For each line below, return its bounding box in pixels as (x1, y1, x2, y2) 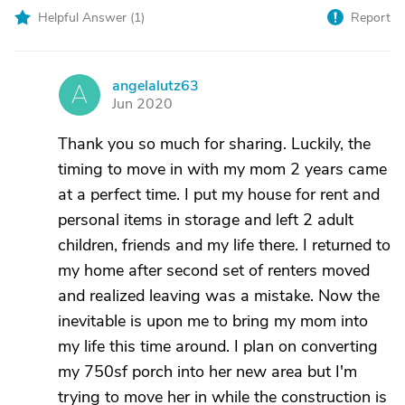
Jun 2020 (112, 94, 173, 114)
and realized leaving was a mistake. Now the (58, 285, 380, 306)
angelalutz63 (112, 76, 199, 96)
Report (351, 9, 391, 26)
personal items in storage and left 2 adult (58, 209, 353, 231)
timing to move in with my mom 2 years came (58, 158, 387, 180)
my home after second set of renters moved (58, 259, 370, 281)
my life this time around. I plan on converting (58, 335, 378, 357)
